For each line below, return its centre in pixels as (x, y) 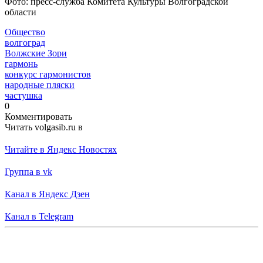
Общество (25, 32)
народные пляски (40, 85)
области (21, 12)
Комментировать (38, 116)
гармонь (21, 63)
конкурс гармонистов (48, 74)
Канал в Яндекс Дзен (47, 194)
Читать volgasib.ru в (44, 127)
